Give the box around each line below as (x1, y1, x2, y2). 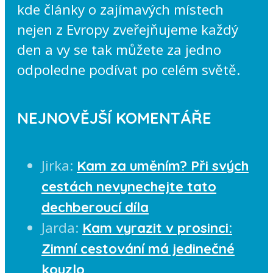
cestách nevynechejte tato (41, 177, 216, 195)
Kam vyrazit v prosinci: (82, 219, 232, 236)
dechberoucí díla (41, 198, 149, 216)
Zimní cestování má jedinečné (41, 239, 235, 257)
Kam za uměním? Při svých (77, 157, 249, 174)
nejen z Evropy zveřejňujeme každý (17, 20, 238, 40)
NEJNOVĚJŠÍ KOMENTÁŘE (17, 108, 211, 128)
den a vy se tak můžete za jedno (17, 40, 221, 60)
